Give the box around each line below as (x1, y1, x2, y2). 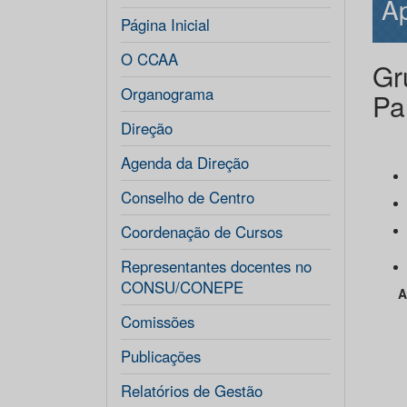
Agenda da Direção (121, 152, 249, 174)
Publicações (121, 345, 201, 367)
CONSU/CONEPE (121, 276, 243, 298)
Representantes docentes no (121, 255, 312, 277)
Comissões (121, 311, 194, 333)
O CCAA (121, 48, 178, 70)
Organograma (121, 83, 213, 104)
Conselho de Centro (121, 186, 254, 208)
